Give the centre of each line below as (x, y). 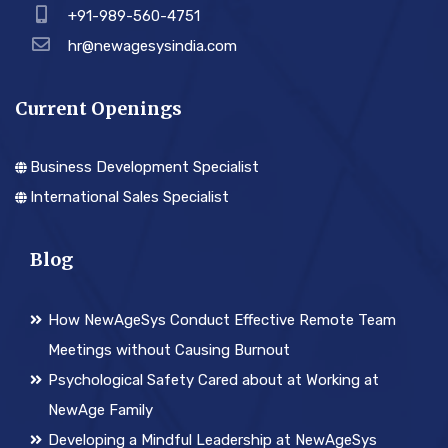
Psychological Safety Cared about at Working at (213, 380)
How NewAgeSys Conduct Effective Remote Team (221, 320)
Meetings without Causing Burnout (168, 350)
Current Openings (98, 109)
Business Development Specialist (144, 167)
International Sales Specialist (129, 197)
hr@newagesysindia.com (152, 46)
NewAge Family (100, 410)
